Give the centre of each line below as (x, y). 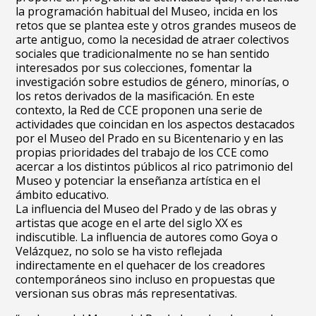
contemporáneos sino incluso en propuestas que (146, 279)
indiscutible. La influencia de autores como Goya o (147, 237)
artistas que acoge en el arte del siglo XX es (129, 223)
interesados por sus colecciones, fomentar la (134, 68)
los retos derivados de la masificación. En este (135, 96)
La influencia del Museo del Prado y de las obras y (146, 209)
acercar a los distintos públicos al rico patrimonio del (154, 166)
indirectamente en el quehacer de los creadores (141, 265)
